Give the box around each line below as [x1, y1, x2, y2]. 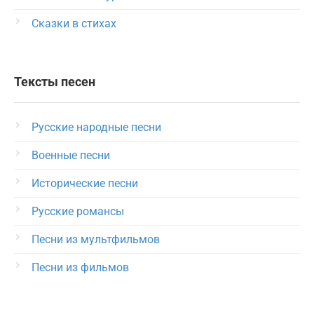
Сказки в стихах [32, 17, 116, 30]
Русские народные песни [32, 121, 161, 134]
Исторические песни [32, 177, 138, 190]
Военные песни [32, 149, 110, 162]
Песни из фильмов [32, 261, 129, 274]
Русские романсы [32, 205, 124, 218]
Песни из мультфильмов [32, 233, 160, 246]
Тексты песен [14, 75, 95, 89]
